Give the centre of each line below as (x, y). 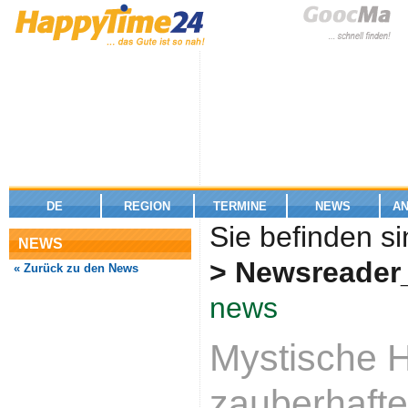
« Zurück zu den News (74, 268)
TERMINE (240, 206)
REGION (148, 206)
